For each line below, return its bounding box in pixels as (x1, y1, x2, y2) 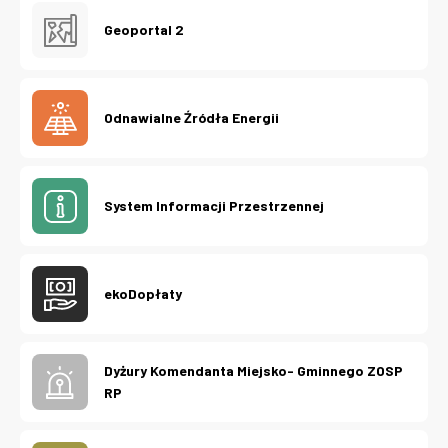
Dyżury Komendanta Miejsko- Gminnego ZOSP (104, 362, 403, 380)
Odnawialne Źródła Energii (104, 109, 279, 127)
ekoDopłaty (104, 285, 182, 303)
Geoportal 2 (104, 21, 184, 39)
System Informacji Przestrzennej (104, 197, 324, 215)
